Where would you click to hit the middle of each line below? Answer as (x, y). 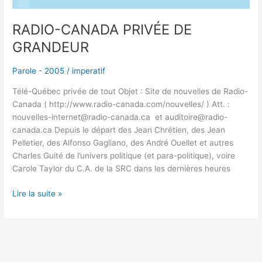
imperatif (89, 71)
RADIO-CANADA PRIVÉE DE (102, 29)
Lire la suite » (37, 193)
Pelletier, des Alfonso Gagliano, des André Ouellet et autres (123, 143)
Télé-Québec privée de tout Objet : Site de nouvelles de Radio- (130, 92)
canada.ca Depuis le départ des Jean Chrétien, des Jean (119, 130)
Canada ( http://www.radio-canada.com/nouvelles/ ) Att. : (121, 104)
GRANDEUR (51, 47)
